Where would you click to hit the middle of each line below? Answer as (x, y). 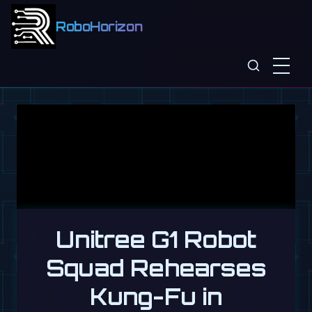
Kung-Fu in (156, 296)
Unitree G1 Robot (156, 239)
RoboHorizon (99, 27)
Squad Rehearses (156, 268)
